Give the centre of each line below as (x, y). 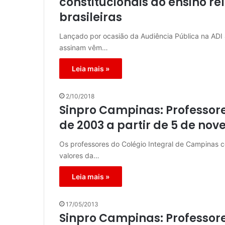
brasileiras (91, 18)
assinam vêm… (84, 48)
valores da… (79, 156)
